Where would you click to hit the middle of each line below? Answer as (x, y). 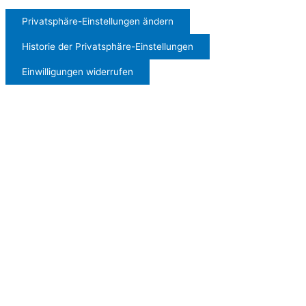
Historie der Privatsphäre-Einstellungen (108, 47)
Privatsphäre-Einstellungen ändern (98, 22)
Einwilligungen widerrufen (78, 72)
